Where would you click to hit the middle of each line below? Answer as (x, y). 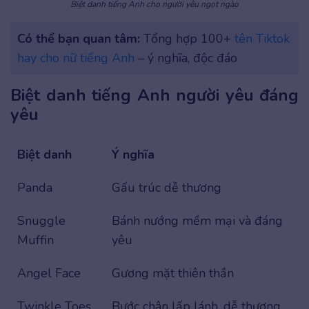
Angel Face (49, 273)
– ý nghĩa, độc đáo (186, 58)
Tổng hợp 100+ (189, 38)
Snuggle (41, 220)
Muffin (36, 240)
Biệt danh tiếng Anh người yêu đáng (154, 95)
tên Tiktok (262, 38)
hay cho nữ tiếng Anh (76, 58)
